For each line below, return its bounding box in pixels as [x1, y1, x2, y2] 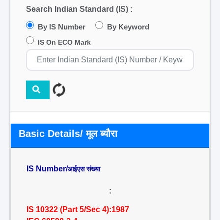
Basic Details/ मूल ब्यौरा [19, 128, 117, 139]
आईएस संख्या [68, 165, 100, 173]
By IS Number [38, 23, 85, 31]
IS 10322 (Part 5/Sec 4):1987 [27, 205, 129, 214]
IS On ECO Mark [38, 38, 91, 46]
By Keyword [107, 23, 149, 31]
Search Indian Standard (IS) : [26, 5, 133, 13]
